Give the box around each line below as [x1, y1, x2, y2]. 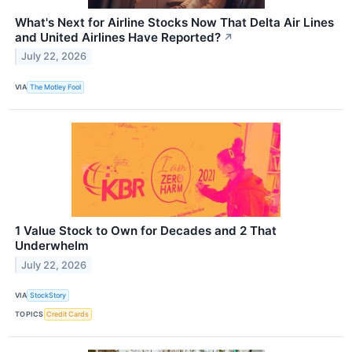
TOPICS [15, 310, 44, 319]
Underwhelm [15, 237, 89, 253]
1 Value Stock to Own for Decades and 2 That [15, 222, 277, 238]
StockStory [30, 291, 67, 300]
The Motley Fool [30, 82, 82, 92]
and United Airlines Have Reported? [15, 29, 221, 45]
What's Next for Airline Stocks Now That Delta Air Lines [15, 14, 334, 30]
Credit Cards [46, 310, 90, 319]
